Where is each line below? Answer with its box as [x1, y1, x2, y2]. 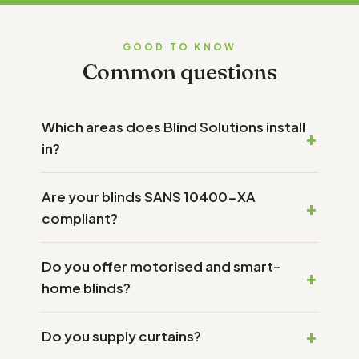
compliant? [42, 208, 118, 227]
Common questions [82, 57, 277, 85]
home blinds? [42, 278, 131, 296]
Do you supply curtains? [42, 326, 201, 345]
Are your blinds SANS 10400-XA [42, 187, 256, 205]
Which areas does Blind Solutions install [42, 117, 305, 135]
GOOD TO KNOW [122, 40, 237, 53]
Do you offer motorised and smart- [42, 256, 280, 275]
